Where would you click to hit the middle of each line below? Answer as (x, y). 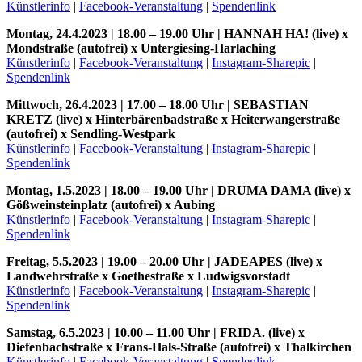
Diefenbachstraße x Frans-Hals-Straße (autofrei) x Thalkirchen (179, 347)
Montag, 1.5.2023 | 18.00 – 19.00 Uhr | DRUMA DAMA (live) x (179, 190)
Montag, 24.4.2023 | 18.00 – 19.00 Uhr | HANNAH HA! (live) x (177, 33)
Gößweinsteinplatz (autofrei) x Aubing (111, 204)
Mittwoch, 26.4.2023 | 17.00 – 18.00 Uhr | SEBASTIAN (158, 104)
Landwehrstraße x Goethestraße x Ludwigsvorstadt (148, 276)
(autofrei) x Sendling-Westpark (91, 133)
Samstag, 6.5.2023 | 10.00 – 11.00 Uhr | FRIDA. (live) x (156, 332)
